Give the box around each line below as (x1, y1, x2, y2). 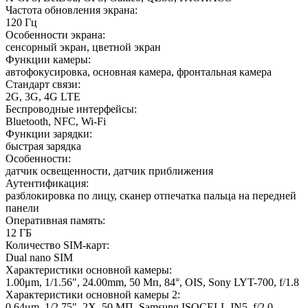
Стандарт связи (5, 78, 78, 90)
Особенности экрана (5, 28, 102, 41)
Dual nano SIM (5, 251, 73, 263)
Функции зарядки (5, 127, 89, 140)
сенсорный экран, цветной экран (5, 41, 161, 53)
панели (5, 201, 39, 214)
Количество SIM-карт (5, 239, 107, 251)
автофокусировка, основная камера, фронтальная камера (5, 65, 272, 78)
